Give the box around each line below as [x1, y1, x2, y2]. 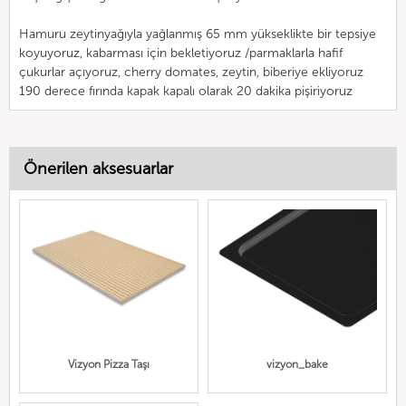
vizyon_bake [266, 358, 328, 372]
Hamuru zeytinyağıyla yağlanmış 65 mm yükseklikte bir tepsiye [19, 25, 376, 42]
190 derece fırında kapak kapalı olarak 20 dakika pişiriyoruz [19, 82, 353, 99]
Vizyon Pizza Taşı [68, 358, 150, 372]
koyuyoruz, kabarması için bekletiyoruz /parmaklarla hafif [19, 44, 343, 61]
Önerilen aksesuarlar [24, 158, 173, 179]
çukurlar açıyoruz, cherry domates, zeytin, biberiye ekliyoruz [19, 63, 363, 80]
